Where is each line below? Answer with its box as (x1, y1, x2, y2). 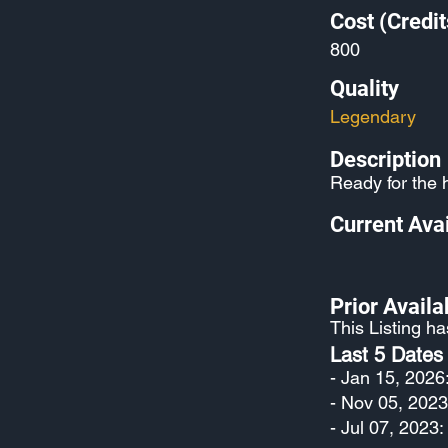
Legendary (330, 106, 416, 127)
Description (330, 147, 441, 172)
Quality (330, 76, 399, 101)
